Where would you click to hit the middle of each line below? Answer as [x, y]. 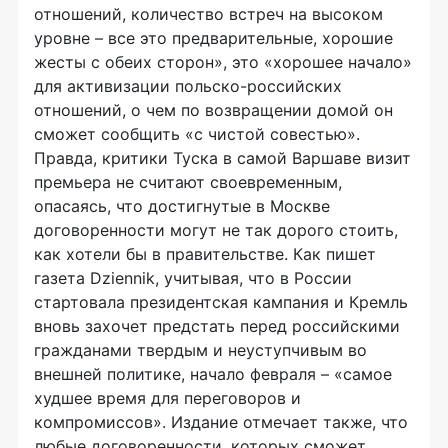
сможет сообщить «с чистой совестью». [197, 134]
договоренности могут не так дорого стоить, [216, 230]
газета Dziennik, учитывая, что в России [193, 278]
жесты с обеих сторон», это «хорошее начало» [223, 62]
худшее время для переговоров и [167, 398]
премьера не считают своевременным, [188, 182]
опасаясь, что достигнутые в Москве [182, 206]
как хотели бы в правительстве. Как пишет [205, 254]
